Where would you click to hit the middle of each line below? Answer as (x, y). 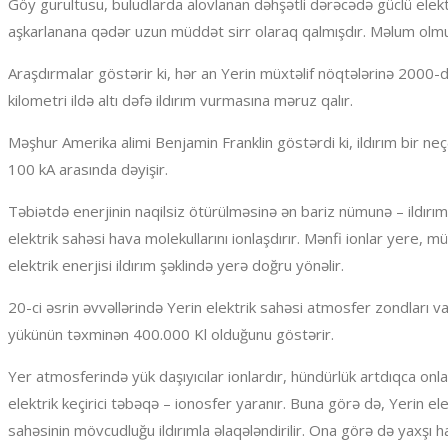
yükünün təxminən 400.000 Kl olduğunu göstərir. (171, 334)
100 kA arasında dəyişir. (88, 169)
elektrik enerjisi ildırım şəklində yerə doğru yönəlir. (176, 265)
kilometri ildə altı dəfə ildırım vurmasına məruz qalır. (180, 100)
